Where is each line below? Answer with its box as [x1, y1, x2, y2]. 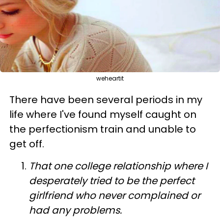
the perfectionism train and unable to [9, 122, 196, 136]
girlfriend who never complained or [29, 188, 200, 202]
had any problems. [29, 203, 122, 217]
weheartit [96, 74, 124, 82]
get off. [9, 137, 47, 151]
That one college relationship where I [29, 159, 208, 173]
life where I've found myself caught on [9, 107, 196, 121]
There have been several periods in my [9, 92, 202, 107]
